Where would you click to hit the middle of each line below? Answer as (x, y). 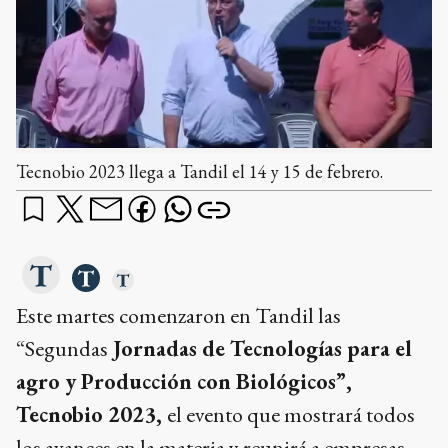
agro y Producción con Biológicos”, (184, 382)
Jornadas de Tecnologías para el (260, 349)
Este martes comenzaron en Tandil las (178, 316)
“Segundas (62, 349)
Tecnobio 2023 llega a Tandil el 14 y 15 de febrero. (199, 172)
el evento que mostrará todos (291, 415)
